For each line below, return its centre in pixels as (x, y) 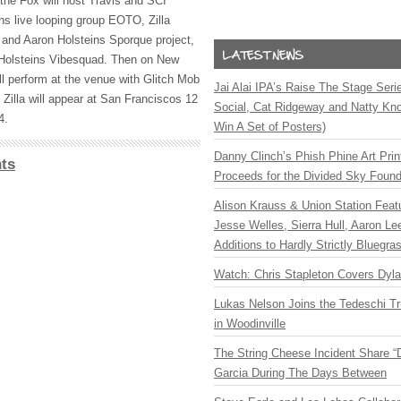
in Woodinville (250, 324)
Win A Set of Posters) (270, 127)
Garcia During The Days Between (300, 373)
